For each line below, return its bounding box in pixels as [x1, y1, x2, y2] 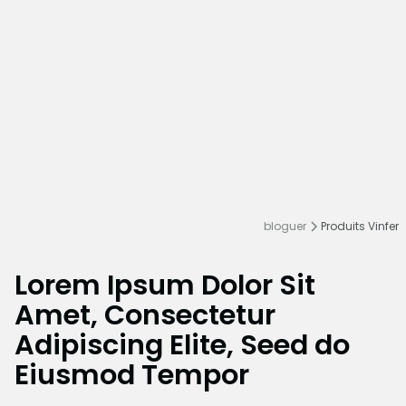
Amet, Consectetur [14, 295, 275, 334]
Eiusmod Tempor [14, 354, 249, 394]
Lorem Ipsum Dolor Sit [14, 265, 315, 304]
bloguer [264, 218, 306, 235]
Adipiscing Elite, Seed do [14, 324, 350, 364]
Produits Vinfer [321, 218, 399, 235]
